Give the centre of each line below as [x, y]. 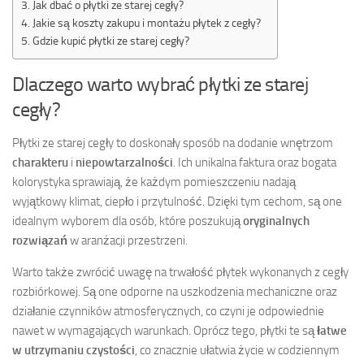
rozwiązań [40, 240]
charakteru [40, 162]
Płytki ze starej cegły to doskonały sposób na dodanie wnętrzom [173, 143]
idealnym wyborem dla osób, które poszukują [128, 221]
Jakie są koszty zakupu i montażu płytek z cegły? [146, 22]
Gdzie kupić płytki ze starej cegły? [110, 40]
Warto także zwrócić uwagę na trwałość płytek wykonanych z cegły [180, 272]
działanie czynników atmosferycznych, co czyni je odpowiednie [168, 311]
